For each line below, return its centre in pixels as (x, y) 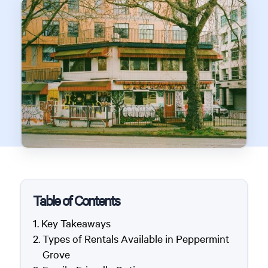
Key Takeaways (76, 223)
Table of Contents (76, 200)
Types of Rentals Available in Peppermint (135, 238)
